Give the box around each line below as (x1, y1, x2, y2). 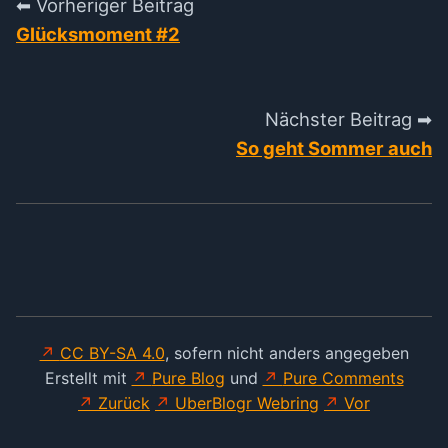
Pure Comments (282, 368, 404, 389)
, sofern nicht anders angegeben (164, 343, 409, 364)
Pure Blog (151, 368, 225, 389)
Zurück (98, 393, 150, 414)
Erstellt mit (44, 368, 132, 389)
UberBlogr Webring (175, 393, 319, 414)
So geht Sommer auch (236, 137, 432, 160)
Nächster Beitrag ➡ (265, 108, 432, 131)
